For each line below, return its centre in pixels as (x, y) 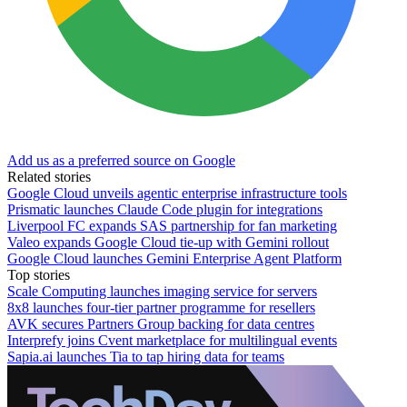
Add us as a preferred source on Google (121, 160)
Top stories (39, 274)
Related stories (49, 176)
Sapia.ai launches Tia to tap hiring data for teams (146, 356)
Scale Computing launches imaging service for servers (162, 291)
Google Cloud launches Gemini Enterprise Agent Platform (174, 258)
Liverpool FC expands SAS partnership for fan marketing (172, 225)
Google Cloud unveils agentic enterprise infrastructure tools (177, 193)
